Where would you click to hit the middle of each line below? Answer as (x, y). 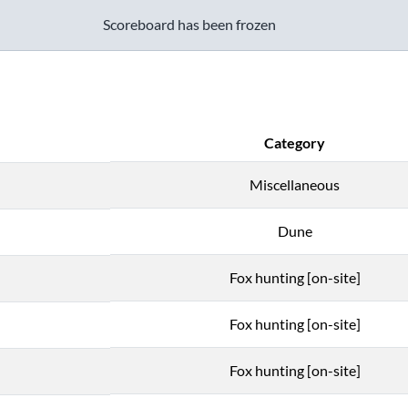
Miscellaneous (295, 185)
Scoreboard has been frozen (189, 25)
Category (295, 143)
